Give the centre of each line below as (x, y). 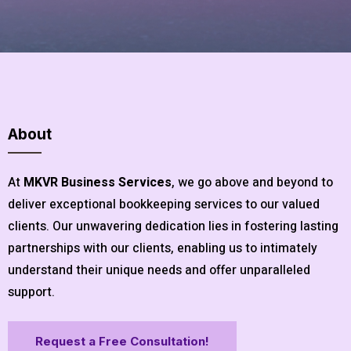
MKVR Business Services (98, 183)
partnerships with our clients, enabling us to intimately (163, 248)
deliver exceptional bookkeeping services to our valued (164, 204)
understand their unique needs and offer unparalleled (159, 270)
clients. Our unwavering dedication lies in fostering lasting (173, 226)
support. (31, 292)
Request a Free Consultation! (122, 341)
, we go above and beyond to (252, 183)
